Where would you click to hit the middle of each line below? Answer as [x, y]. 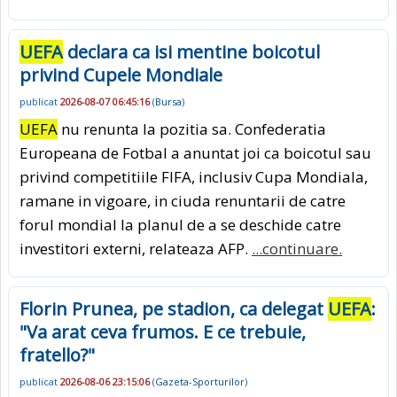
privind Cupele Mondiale [121, 75]
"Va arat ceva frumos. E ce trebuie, [163, 331]
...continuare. [297, 248]
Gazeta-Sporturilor [200, 382]
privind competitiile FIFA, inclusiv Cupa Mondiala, [194, 176]
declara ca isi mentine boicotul [191, 52]
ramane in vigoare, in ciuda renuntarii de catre [183, 200]
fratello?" [57, 354]
